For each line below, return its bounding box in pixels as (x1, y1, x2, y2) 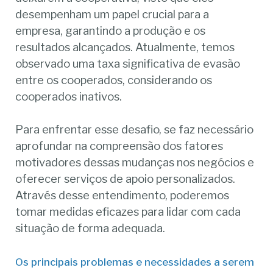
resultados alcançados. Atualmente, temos (15, 40, 235, 54)
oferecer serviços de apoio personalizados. (15, 172, 236, 186)
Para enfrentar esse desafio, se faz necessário (15, 122, 254, 137)
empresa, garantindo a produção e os (15, 23, 206, 38)
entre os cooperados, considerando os (15, 73, 213, 87)
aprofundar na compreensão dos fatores (15, 139, 224, 154)
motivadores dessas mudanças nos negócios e (15, 155, 255, 170)
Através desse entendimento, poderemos (15, 188, 230, 203)
